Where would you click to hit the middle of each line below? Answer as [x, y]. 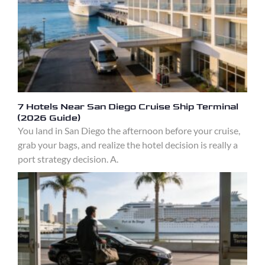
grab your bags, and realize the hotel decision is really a [128, 145]
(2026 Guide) [49, 118]
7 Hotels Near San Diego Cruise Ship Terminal [128, 107]
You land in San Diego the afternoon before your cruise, [129, 131]
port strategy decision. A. [68, 159]
